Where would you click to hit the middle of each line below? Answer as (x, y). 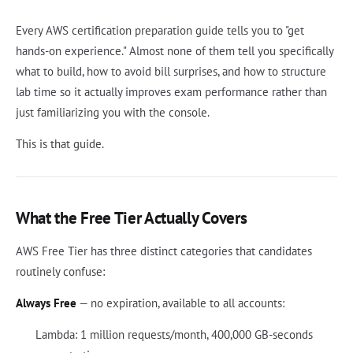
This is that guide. (60, 143)
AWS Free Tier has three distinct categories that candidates (164, 251)
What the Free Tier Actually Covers (132, 218)
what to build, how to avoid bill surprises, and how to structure (171, 71)
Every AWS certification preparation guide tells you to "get (160, 30)
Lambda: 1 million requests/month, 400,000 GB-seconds (174, 335)
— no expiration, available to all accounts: (180, 303)
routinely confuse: (60, 272)
